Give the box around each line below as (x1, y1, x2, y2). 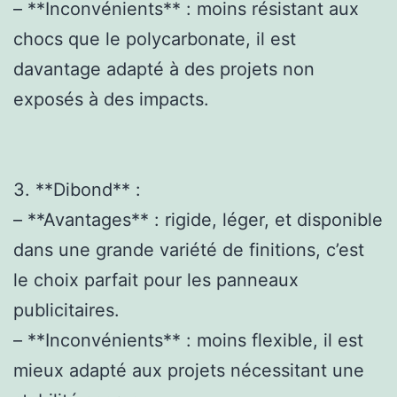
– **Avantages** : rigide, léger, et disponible (13, 208, 383, 230)
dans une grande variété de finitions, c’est (13, 238, 364, 261)
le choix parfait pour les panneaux (13, 269, 299, 291)
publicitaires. (13, 299, 120, 321)
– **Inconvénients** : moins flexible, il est (13, 329, 363, 351)
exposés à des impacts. (13, 88, 209, 110)
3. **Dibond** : (13, 178, 141, 200)
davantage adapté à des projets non (13, 58, 315, 80)
